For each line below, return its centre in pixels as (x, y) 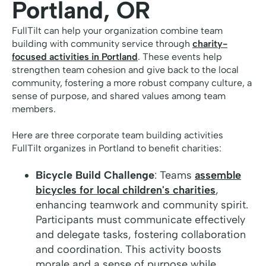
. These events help (180, 57)
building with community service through (102, 44)
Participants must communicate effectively (140, 220)
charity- (210, 44)
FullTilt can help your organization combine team (117, 31)
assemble (218, 175)
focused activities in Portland (75, 57)
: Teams (175, 175)
